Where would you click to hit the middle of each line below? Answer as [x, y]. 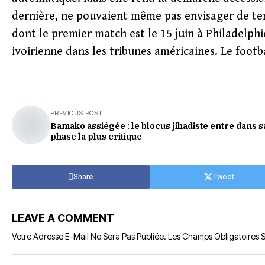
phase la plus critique [96, 136]
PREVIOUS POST [77, 113]
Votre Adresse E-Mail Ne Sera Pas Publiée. [89, 236]
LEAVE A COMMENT [63, 218]
